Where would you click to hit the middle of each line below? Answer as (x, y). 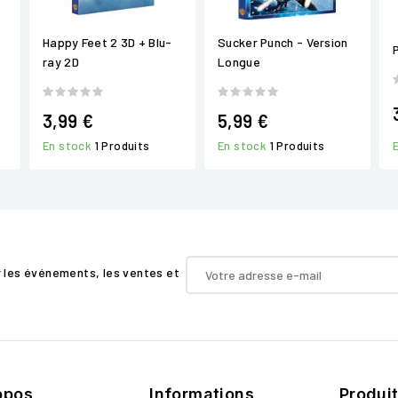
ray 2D (61, 62)
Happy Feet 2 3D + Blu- (107, 43)
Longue (239, 62)
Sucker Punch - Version (283, 43)
